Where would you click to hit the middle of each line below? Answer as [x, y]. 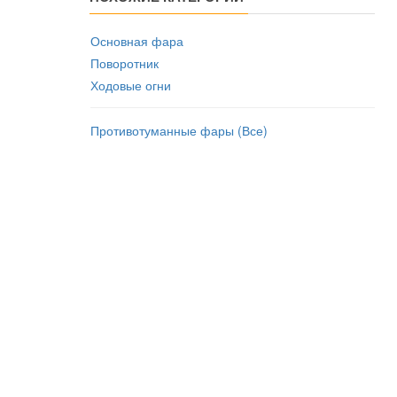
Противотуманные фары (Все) [179, 130]
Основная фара [137, 41]
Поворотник [125, 63]
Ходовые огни [131, 85]
